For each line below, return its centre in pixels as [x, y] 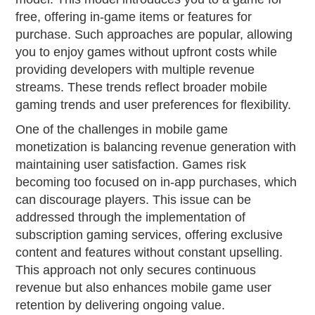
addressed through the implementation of [131, 217]
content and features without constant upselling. [149, 252]
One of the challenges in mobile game [122, 129]
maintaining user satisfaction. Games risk [131, 164]
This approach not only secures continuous [136, 270]
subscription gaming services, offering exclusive [149, 234]
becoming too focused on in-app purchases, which [156, 182]
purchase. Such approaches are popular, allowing [154, 34]
